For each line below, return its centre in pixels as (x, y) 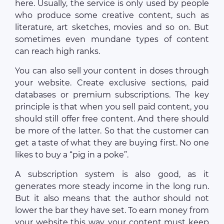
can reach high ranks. (57, 51)
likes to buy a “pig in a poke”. (72, 155)
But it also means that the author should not (112, 198)
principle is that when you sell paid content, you (112, 107)
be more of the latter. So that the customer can (112, 131)
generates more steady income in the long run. (112, 186)
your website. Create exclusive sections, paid (112, 83)
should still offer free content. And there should (112, 119)
